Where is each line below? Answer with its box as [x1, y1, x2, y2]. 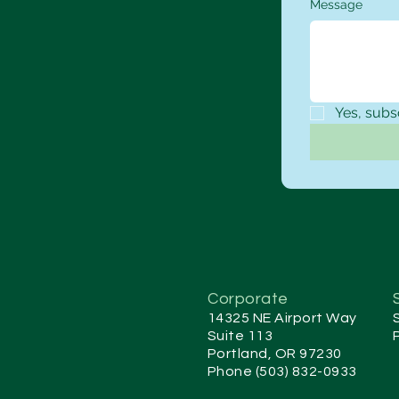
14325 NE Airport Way [208, 310, 357, 325]
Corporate [208, 289, 289, 307]
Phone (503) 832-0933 [208, 363, 357, 379]
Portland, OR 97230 [208, 346, 342, 361]
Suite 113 [208, 328, 273, 343]
